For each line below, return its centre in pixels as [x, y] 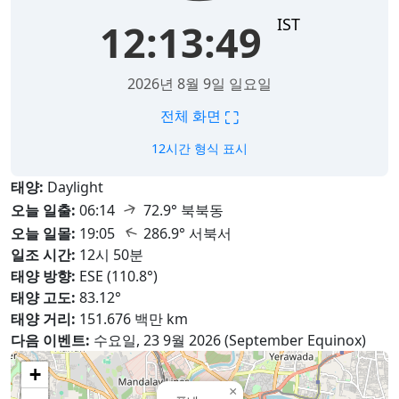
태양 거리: [43, 319]
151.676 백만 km [132, 319]
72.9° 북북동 [182, 210]
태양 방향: [43, 276]
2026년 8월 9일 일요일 [199, 84]
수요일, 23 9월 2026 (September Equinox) [228, 340]
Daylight [75, 187]
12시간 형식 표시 [199, 148]
